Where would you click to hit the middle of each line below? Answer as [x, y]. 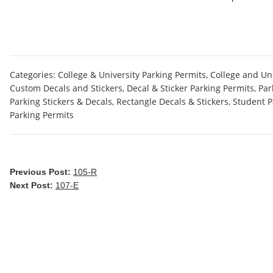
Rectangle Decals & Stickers [172, 101]
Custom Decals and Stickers [66, 88]
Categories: [34, 75]
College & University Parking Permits [132, 75]
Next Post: [33, 185]
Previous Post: [41, 172]
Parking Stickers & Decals [61, 101]
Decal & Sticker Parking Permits [190, 88]
